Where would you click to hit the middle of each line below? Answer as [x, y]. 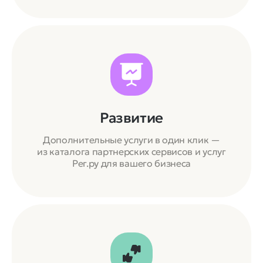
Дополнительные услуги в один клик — [131, 139]
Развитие [131, 118]
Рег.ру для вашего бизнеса [131, 163]
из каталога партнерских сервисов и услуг [131, 151]
